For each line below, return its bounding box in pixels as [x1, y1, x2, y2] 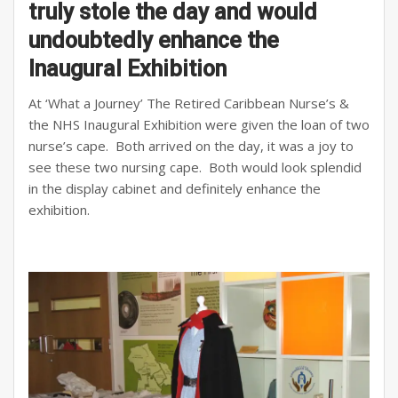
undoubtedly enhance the [28, 28, 279, 54]
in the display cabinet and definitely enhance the [28, 179, 321, 198]
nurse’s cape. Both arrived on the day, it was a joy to [28, 137, 354, 155]
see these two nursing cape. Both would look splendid [28, 158, 362, 177]
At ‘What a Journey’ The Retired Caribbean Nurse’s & [28, 94, 349, 113]
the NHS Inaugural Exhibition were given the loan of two [28, 115, 370, 134]
